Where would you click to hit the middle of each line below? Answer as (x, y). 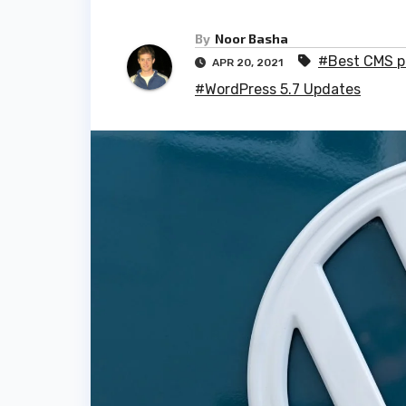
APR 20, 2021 (247, 63)
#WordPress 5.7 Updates (278, 90)
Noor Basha (251, 39)
